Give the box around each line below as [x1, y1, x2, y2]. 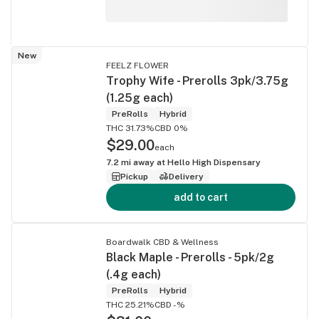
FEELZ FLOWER [106, 60, 169, 70]
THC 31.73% [106, 122, 155, 133]
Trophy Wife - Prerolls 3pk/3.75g [106, 73, 288, 88]
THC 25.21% [106, 299, 155, 310]
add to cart [174, 191, 228, 203]
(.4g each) [106, 267, 161, 281]
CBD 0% [155, 122, 188, 133]
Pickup [120, 171, 148, 182]
